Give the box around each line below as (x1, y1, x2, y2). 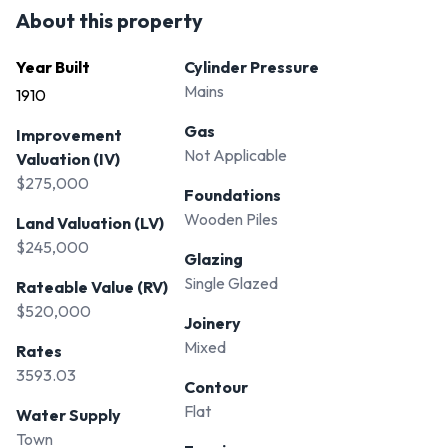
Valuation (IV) (16, 149, 120, 170)
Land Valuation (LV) (16, 213, 164, 234)
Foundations (184, 185, 281, 206)
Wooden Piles (184, 209, 278, 230)
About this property (16, 8, 203, 34)
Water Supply (16, 405, 121, 426)
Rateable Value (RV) (16, 277, 168, 298)
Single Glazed (184, 273, 278, 294)
